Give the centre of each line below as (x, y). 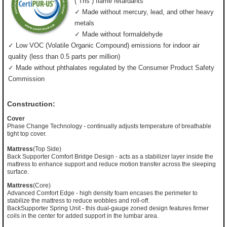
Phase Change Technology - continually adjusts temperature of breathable (109, 126)
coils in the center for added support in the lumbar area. (83, 216)
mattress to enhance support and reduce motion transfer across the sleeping (111, 164)
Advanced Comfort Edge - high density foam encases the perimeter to (102, 193)
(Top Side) (47, 149)
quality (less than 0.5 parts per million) (64, 57)
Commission (26, 79)
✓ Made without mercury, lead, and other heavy (144, 12)
